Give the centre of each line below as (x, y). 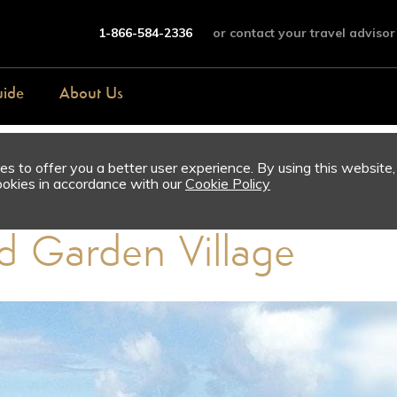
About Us (91, 94)
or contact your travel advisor (304, 33)
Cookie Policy (228, 183)
